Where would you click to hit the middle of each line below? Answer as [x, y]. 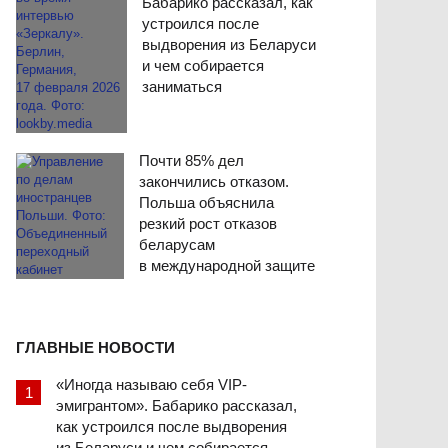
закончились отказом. [213, 181]
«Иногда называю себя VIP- [151, 384]
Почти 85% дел [191, 160]
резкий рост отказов [207, 223]
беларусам [176, 244]
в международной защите [226, 265]
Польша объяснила [206, 202]
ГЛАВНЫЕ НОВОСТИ [95, 347]
